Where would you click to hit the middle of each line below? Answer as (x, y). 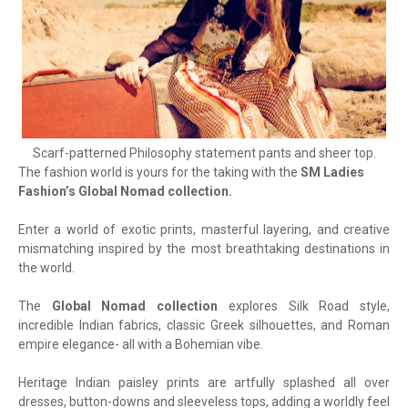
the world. (46, 268)
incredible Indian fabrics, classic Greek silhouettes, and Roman (204, 326)
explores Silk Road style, (304, 306)
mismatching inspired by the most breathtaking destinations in (204, 249)
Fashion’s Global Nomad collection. (125, 192)
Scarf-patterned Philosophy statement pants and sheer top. (204, 153)
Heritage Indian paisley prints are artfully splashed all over (204, 383)
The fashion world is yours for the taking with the (159, 173)
